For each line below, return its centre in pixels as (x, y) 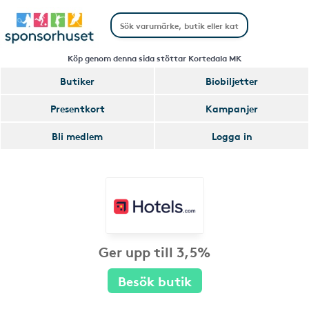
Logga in (232, 136)
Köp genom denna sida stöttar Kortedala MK (154, 58)
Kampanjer (232, 108)
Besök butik (154, 280)
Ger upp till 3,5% (154, 251)
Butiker (77, 81)
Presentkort (77, 108)
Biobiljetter (232, 81)
